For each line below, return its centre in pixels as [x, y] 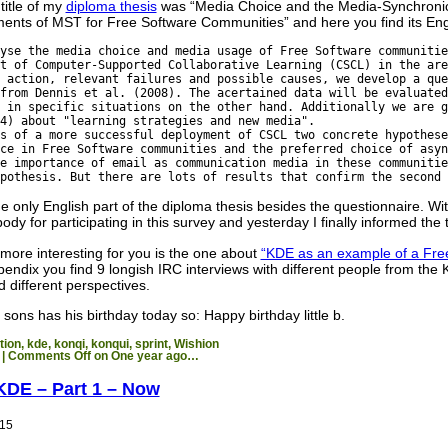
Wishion [196, 343]
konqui [109, 343]
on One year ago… [144, 355]
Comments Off [49, 355]
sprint [151, 343]
